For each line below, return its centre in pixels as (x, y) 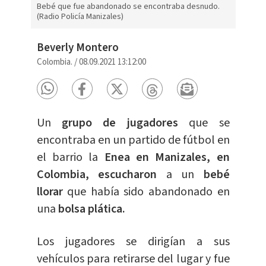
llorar (52, 192)
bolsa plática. (90, 209)
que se (204, 123)
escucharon (127, 175)
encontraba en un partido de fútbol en (133, 140)
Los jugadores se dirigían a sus (133, 242)
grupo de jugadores (120, 123)
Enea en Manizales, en (167, 158)
